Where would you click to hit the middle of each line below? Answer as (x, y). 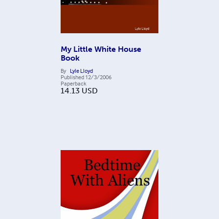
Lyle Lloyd (81, 70)
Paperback (74, 83)
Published (72, 77)
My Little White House (101, 49)
